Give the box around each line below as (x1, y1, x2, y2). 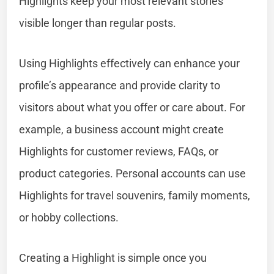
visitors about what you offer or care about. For (19, 100, 246, 114)
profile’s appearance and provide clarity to (19, 78, 221, 92)
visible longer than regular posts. (19, 16, 177, 29)
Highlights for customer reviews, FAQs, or (19, 144, 219, 158)
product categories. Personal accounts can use (19, 166, 246, 180)
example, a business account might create (19, 122, 224, 136)
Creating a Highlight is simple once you (19, 251, 207, 264)
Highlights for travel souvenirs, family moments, (19, 188, 251, 202)
